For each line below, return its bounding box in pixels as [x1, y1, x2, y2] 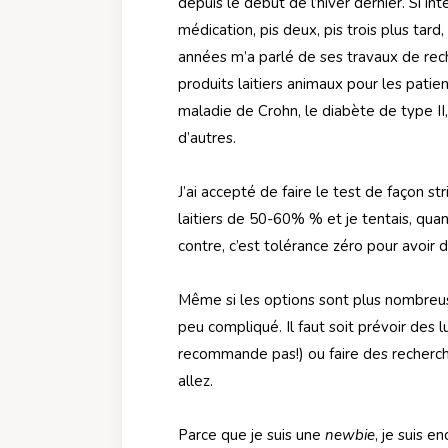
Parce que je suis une [178, 424, 325, 445]
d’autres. [178, 127, 236, 148]
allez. [178, 370, 213, 391]
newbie [325, 424, 375, 445]
